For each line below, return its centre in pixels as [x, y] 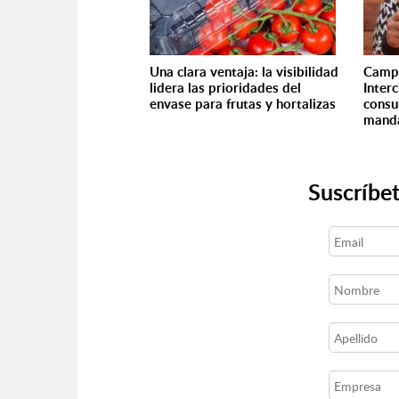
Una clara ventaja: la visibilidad [244, 72]
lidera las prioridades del [225, 88]
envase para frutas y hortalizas [243, 104]
